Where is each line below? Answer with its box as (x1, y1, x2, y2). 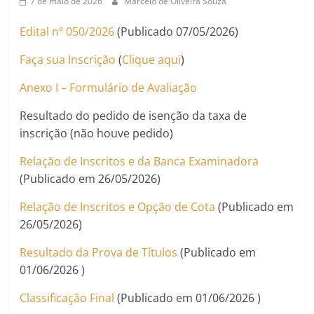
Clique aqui (122, 51, 182, 67)
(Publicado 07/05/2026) (114, 23, 239, 39)
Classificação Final (20, 289, 115, 306)
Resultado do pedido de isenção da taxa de (20, 107, 247, 123)
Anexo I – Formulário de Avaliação (20, 79, 198, 95)
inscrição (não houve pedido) (20, 125, 174, 141)
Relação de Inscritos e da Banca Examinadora (20, 153, 259, 169)
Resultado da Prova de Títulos (20, 244, 178, 260)
